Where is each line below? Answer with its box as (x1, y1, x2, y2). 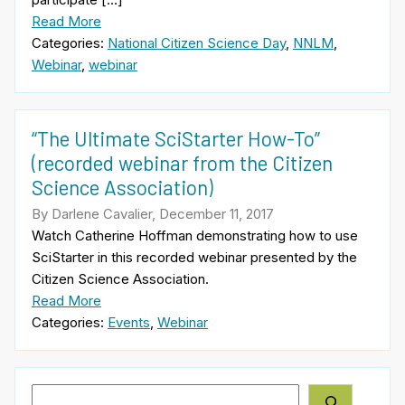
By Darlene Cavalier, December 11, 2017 (32, 205, 274, 223)
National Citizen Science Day (108, 33, 286, 52)
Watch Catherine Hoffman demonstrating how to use (32, 227, 358, 245)
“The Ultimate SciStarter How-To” (32, 126, 320, 150)
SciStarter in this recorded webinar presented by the (32, 249, 357, 267)
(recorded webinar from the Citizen (32, 150, 333, 174)
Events (108, 314, 150, 332)
